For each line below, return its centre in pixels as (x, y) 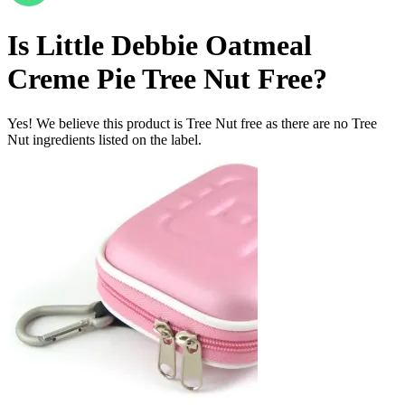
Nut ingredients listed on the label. (104, 139)
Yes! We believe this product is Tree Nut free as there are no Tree (192, 123)
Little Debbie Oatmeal (174, 46)
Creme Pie (71, 79)
